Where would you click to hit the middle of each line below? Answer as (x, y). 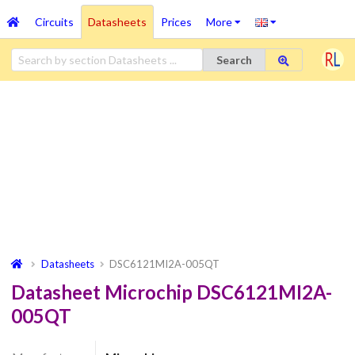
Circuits (54, 22)
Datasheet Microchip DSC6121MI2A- (172, 293)
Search (234, 59)
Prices (176, 22)
